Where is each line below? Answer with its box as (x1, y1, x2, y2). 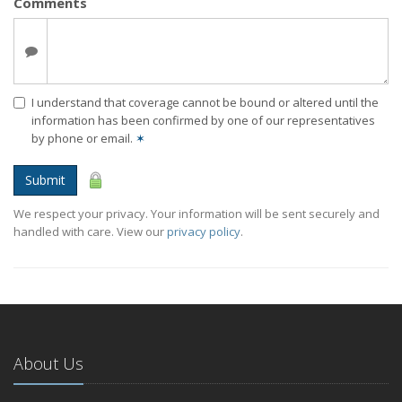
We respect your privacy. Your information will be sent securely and (13, 205, 380, 222)
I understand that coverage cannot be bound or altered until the (31, 93, 379, 110)
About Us (13, 352, 83, 374)
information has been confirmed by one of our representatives (31, 111, 375, 128)
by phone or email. (31, 129, 135, 146)
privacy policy (167, 223, 240, 240)
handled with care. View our (13, 223, 167, 240)
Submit (25, 170, 66, 188)
